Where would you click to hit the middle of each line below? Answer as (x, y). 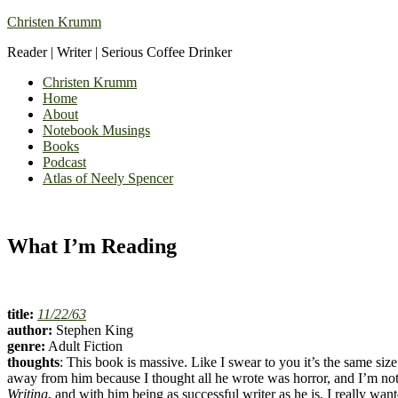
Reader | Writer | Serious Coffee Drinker (119, 52)
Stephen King (93, 330)
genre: (26, 346)
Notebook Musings (96, 130)
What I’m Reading (92, 246)
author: (30, 330)
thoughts (33, 362)
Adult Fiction (84, 346)
